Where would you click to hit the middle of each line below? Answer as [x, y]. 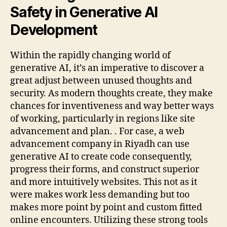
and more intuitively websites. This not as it [104, 182]
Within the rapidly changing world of [90, 55]
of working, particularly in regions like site [103, 119]
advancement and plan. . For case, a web [97, 131]
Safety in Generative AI [84, 12]
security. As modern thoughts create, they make [111, 93]
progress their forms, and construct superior [105, 169]
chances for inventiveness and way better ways [112, 106]
